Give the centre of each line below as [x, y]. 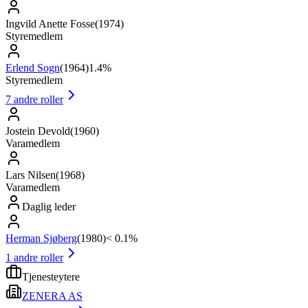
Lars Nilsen [31, 175]
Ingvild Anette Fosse [50, 24]
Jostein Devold [38, 131]
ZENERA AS [52, 296]
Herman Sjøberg [41, 239]
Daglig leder [49, 207]
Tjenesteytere [51, 277]
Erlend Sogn [33, 68]
